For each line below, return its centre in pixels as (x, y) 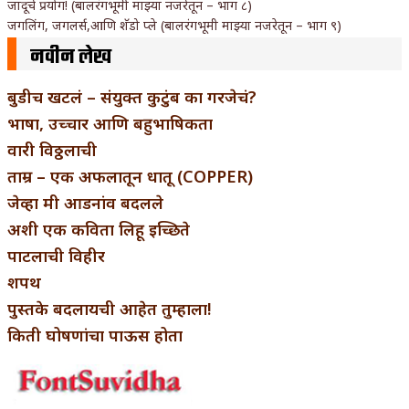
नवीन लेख (71, 57)
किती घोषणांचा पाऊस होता (95, 335)
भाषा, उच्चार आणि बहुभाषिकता (110, 123)
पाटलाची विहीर (56, 255)
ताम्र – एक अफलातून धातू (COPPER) (130, 176)
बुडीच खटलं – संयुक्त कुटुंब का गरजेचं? (132, 96)
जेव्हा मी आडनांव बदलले (85, 202)
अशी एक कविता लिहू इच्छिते (99, 229)
